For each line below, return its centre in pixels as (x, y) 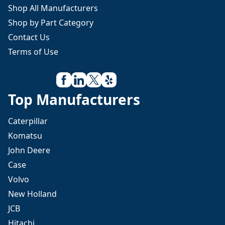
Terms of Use (33, 52)
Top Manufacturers (74, 99)
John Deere (29, 150)
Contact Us (29, 37)
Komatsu (25, 136)
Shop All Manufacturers (53, 8)
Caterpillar (28, 121)
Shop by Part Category (51, 23)
